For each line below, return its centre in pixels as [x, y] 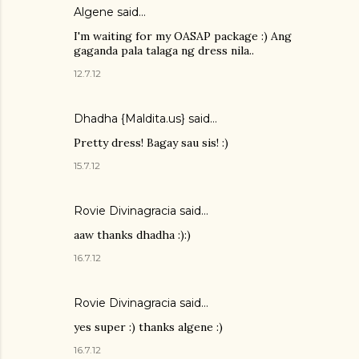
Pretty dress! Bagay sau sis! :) [151, 143]
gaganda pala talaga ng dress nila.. [164, 51]
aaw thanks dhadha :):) [132, 235]
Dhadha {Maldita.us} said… [145, 119]
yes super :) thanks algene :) [148, 327]
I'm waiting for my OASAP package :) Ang [183, 36]
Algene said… [110, 12]
